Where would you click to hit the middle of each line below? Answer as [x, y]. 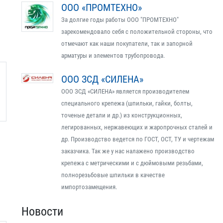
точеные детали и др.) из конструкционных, [122, 115]
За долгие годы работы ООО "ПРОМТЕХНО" [120, 20]
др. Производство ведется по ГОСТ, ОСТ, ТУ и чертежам [138, 139]
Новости [42, 212]
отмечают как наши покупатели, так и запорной [127, 44]
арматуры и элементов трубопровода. [113, 56]
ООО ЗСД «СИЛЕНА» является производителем [125, 91]
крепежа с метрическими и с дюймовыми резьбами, [132, 163]
